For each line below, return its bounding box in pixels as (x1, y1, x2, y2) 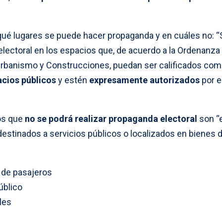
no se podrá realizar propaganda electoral (25, 113, 197, 124)
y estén (56, 74, 89, 85)
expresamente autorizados (89, 74, 200, 85)
